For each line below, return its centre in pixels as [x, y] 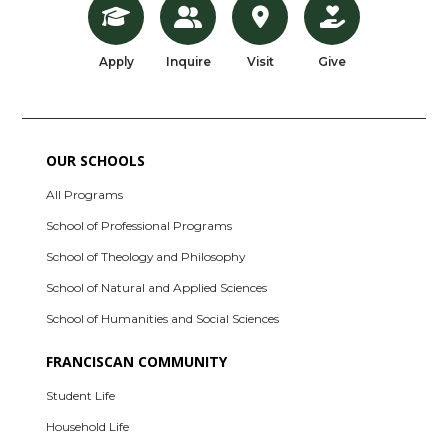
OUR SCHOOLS [96, 160]
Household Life [88, 426]
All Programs [85, 194]
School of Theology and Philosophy [146, 256]
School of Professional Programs [139, 225]
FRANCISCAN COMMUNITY [137, 361]
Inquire [188, 61]
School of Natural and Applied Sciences [157, 287]
